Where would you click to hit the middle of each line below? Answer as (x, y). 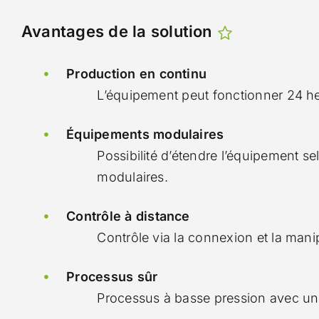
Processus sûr (112, 277)
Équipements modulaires (145, 134)
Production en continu (137, 74)
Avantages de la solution (119, 31)
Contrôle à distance (128, 216)
